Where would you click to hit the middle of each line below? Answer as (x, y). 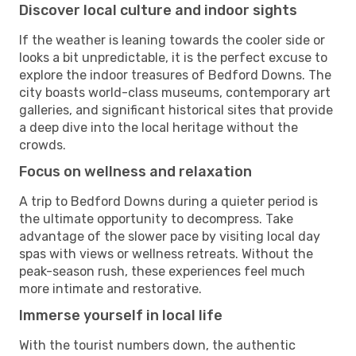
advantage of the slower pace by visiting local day (170, 236)
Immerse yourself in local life (121, 315)
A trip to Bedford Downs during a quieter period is (168, 201)
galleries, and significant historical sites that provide (176, 110)
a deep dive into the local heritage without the (159, 127)
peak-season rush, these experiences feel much (162, 271)
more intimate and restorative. (110, 288)
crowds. (43, 145)
